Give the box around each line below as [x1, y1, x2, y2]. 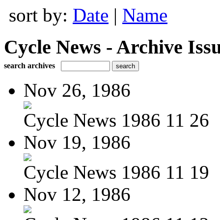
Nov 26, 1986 [24, 79, 131, 101]
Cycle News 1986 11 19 [24, 161, 209, 183]
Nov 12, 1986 [24, 183, 131, 205]
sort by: [9, 4, 73, 26]
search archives [4, 61, 55, 70]
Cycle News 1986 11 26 [24, 109, 209, 131]
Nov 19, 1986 [24, 131, 131, 153]
